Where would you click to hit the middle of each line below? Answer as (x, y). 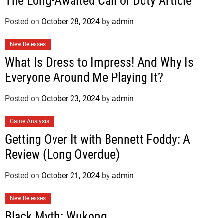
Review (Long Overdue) (62, 154)
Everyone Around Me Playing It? (84, 77)
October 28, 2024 (71, 21)
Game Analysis (29, 121)
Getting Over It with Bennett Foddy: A (98, 139)
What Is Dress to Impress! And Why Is (99, 62)
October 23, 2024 (71, 98)
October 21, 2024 (71, 175)
